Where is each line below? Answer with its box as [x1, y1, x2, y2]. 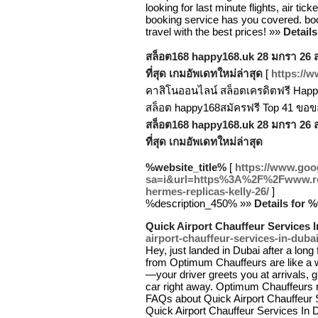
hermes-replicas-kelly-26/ [146, 185, 269, 197]
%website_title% [146, 161, 226, 173]
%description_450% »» [146, 197, 254, 209]
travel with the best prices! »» [146, 26, 283, 38]
